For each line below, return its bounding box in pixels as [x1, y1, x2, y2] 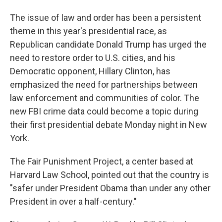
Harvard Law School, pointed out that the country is [10, 169, 209, 180]
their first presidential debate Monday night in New [10, 119, 207, 130]
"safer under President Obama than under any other [10, 183, 211, 193]
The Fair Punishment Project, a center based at [10, 156, 193, 166]
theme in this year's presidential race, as [10, 26, 167, 36]
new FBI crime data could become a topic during [10, 106, 198, 116]
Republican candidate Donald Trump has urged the [10, 39, 207, 50]
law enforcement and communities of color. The [10, 93, 199, 103]
